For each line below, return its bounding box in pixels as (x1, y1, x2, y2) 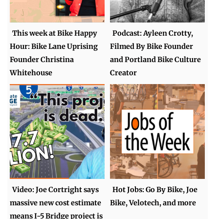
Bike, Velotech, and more (110, 198, 197, 208)
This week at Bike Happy (12, 29, 98, 38)
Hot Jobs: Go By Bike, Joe (112, 185, 198, 195)
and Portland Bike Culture (110, 55, 201, 65)
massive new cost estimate (10, 198, 102, 208)
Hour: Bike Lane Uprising (10, 42, 98, 51)
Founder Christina (10, 55, 74, 65)
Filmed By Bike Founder (110, 42, 194, 51)
